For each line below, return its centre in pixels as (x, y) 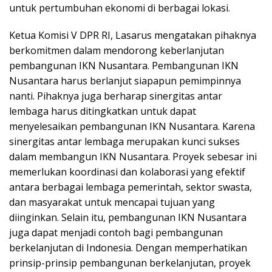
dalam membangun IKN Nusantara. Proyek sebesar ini (133, 157)
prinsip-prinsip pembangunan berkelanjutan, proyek (130, 263)
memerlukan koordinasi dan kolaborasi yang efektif (127, 172)
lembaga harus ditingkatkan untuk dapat (103, 111)
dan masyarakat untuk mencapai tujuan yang (112, 202)
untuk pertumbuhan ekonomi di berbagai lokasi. (120, 8)
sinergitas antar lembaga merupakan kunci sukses (124, 142)
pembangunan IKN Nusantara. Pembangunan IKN (124, 66)
